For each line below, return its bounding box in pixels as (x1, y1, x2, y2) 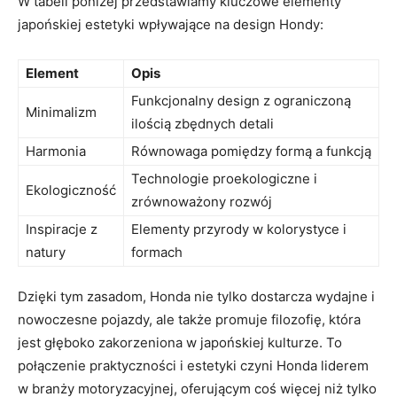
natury (26, 244, 66, 261)
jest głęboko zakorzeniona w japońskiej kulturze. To (18, 334, 342, 352)
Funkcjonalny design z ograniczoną (131, 92, 351, 110)
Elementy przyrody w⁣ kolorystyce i (131, 221, 346, 238)
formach (131, 244, 183, 261)
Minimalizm (26, 104, 97, 121)
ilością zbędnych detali (131, 115, 274, 133)
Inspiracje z (26, 221, 97, 238)
